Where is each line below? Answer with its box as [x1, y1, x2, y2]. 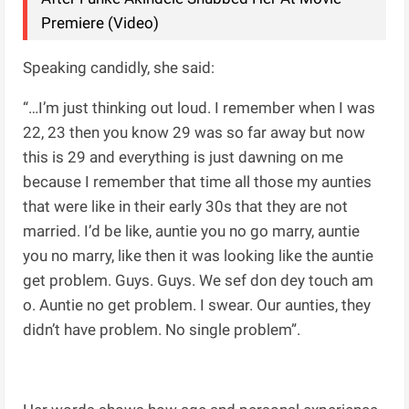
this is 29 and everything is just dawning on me [23, 147, 344, 166]
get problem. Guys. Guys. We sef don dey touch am [23, 270, 374, 289]
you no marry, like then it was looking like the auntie [23, 246, 374, 265]
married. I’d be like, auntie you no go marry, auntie [23, 221, 361, 240]
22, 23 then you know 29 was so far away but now [23, 122, 366, 142]
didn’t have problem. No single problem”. [23, 320, 301, 339]
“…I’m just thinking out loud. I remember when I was [23, 98, 376, 117]
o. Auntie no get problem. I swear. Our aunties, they [23, 295, 372, 314]
